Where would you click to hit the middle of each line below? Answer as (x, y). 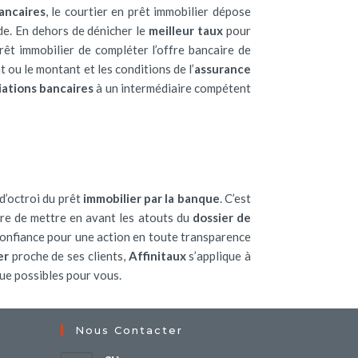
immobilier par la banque (151, 198)
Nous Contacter (129, 330)
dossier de (221, 217)
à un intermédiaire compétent (173, 88)
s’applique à (219, 256)
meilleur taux (186, 30)
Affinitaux (157, 256)
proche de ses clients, (68, 256)
